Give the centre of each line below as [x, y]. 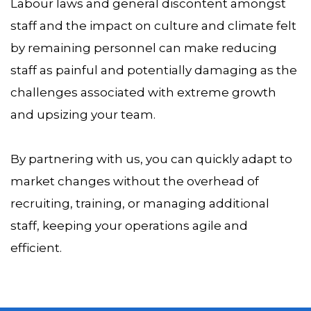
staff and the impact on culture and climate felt [153, 26]
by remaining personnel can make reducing [144, 48]
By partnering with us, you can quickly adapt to [151, 159]
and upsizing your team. [83, 115]
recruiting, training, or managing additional [140, 204]
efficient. [37, 248]
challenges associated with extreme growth [143, 93]
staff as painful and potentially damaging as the [154, 70]
